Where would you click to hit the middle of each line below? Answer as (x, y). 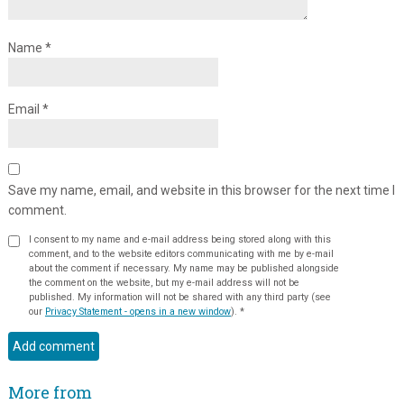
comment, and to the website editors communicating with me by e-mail (181, 254)
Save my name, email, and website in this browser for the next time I (201, 191)
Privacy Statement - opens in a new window (138, 312)
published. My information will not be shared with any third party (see (179, 298)
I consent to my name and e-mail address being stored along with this (179, 240)
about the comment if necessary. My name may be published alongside (101, 269)
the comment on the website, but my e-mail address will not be (164, 283)
